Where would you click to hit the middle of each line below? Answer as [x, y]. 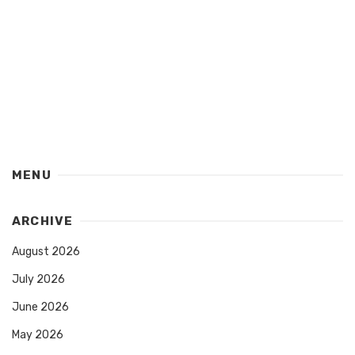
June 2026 [40, 307]
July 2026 [38, 280]
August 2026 [46, 252]
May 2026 [38, 335]
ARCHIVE [43, 221]
